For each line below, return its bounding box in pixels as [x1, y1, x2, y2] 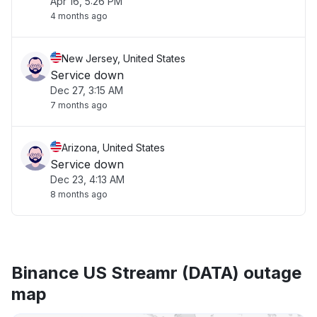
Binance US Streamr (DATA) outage [11, 263, 301, 283]
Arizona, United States [62, 142, 165, 154]
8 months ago [50, 189, 108, 200]
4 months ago [50, 11, 108, 21]
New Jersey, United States [62, 52, 185, 64]
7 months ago [50, 100, 108, 110]
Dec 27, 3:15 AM [50, 84, 123, 96]
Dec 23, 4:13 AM [50, 173, 125, 185]
